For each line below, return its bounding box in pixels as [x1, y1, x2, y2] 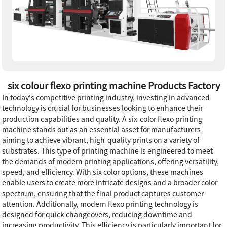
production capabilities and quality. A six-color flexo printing [2, 116, 203, 123]
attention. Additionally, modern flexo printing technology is [2, 201, 199, 208]
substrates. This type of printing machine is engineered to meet [2, 147, 213, 155]
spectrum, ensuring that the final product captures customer [2, 190, 204, 198]
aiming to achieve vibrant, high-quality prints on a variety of [2, 137, 200, 144]
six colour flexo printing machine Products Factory [7, 81, 220, 91]
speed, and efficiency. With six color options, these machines [2, 169, 204, 176]
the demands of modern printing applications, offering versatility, [2, 158, 219, 166]
